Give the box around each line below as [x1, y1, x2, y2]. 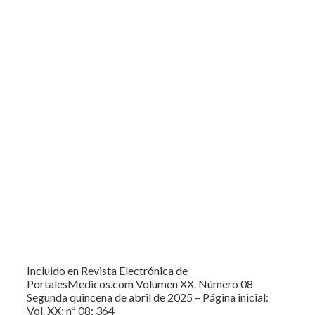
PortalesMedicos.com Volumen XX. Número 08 [27, 276, 253, 290]
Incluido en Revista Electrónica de [27, 263, 188, 277]
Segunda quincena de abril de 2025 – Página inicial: [27, 290, 269, 304]
